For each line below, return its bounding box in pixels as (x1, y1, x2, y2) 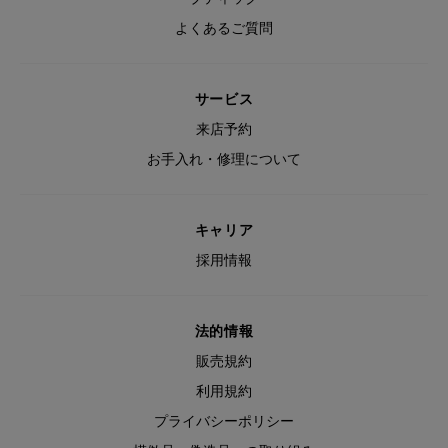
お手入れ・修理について (147, 150, 301, 167)
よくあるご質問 (175, 19, 273, 36)
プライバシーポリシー (154, 412, 294, 429)
